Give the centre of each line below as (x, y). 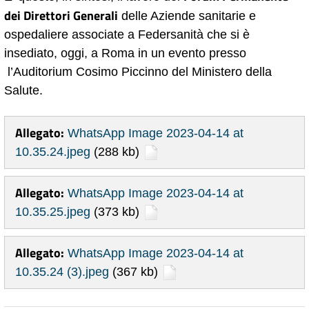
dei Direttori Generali (61, 15)
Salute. (23, 90)
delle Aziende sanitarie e (187, 16)
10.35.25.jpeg (53, 211)
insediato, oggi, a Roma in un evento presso (125, 53)
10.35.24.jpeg (53, 151)
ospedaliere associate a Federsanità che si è (127, 34)
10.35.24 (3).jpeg (62, 271)
